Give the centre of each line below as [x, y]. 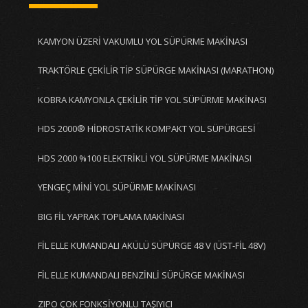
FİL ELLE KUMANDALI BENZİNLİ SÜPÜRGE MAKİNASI [141, 275]
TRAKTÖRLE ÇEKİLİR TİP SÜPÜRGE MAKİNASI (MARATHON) [155, 70]
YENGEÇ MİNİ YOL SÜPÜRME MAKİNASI [117, 187]
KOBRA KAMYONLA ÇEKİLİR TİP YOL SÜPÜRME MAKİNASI [152, 99]
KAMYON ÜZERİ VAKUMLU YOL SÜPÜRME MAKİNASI [142, 41]
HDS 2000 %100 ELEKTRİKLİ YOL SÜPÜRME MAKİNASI [144, 158]
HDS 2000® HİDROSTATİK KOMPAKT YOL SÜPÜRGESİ [146, 129]
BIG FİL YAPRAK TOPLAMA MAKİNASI [111, 216]
